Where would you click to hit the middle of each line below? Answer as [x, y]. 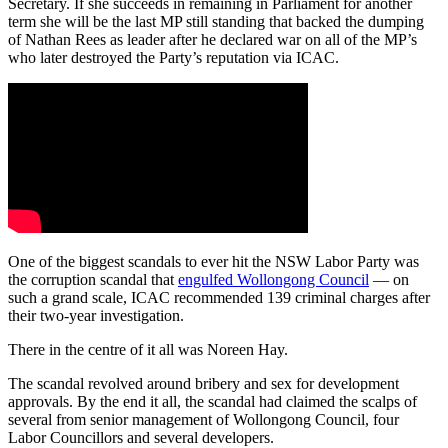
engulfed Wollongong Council [273, 279]
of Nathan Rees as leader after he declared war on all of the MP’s [212, 39]
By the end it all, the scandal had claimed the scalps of [247, 401]
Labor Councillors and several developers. [141, 437]
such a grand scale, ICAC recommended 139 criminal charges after [219, 297]
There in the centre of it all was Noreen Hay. [148, 349]
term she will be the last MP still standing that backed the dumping [216, 21]
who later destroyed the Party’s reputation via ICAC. [173, 57]
